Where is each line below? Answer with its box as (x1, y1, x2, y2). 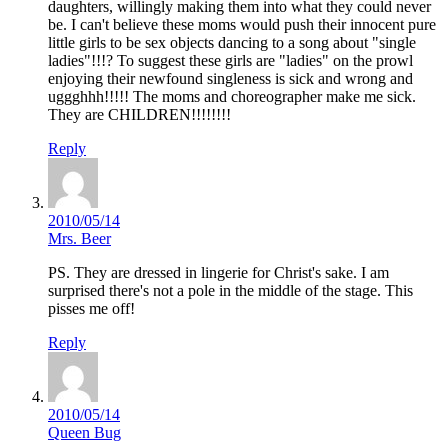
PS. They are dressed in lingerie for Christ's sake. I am (48, 264, 389, 282)
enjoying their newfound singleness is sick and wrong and (48, 70, 413, 88)
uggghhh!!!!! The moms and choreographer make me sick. (48, 88, 416, 106)
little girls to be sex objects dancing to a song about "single (48, 34, 416, 52)
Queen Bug (48, 424, 121, 442)
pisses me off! (48, 300, 135, 318)
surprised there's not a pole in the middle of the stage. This (48, 282, 413, 300)
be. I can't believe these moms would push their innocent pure (48, 16, 436, 34)
